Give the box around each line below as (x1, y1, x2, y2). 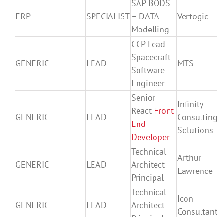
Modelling (131, 23, 169, 35)
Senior (131, 92, 155, 103)
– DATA (131, 10, 159, 22)
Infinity (177, 98, 203, 109)
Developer (131, 131, 170, 142)
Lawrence (177, 165, 213, 176)
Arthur (177, 152, 201, 163)
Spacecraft (131, 51, 170, 62)
